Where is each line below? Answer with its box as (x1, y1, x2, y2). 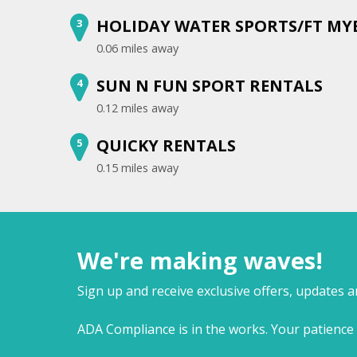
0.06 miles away (96, 40, 178, 56)
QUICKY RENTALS (96, 134, 236, 156)
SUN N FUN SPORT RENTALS (96, 74, 323, 96)
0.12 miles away (96, 100, 178, 116)
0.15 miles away (96, 159, 178, 175)
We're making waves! (77, 244, 323, 276)
